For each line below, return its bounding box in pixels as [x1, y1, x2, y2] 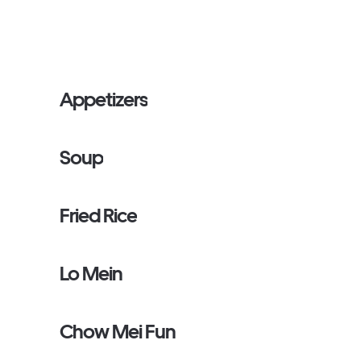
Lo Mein [60, 262, 123, 285]
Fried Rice [60, 204, 138, 227]
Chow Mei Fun [60, 320, 176, 343]
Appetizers [60, 88, 148, 111]
